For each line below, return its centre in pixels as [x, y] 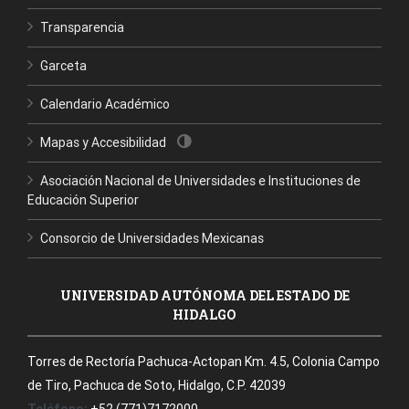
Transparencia [82, 27]
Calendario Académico [105, 104]
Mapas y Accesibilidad [103, 142]
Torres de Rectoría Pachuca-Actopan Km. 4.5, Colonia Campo [204, 362]
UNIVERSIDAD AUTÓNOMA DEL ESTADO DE [204, 295]
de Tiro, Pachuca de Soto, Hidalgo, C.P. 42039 [157, 385]
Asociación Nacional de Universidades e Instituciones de [200, 181]
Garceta [63, 66]
